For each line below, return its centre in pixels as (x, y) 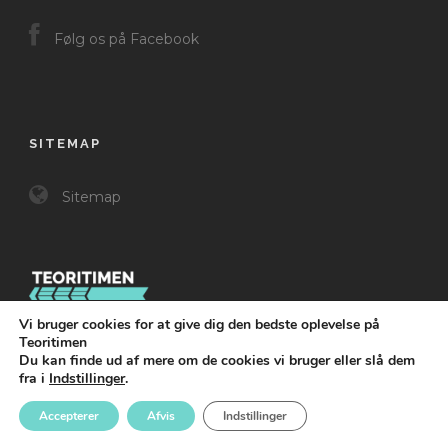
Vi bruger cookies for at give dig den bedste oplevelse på (199, 324)
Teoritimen (53, 342)
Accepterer (69, 416)
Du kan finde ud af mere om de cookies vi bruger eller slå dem (217, 360)
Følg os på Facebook (124, 38)
